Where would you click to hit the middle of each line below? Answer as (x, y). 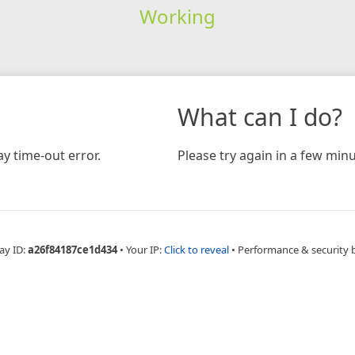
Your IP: (145, 249)
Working (177, 16)
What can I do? (260, 116)
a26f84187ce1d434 (72, 249)
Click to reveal (196, 249)
